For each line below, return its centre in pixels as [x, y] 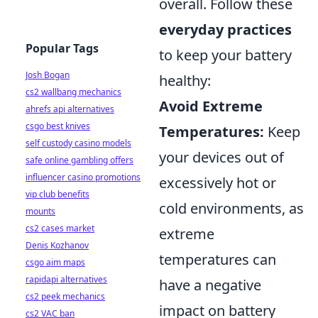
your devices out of [221, 157]
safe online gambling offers [79, 160]
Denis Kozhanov [57, 245]
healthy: [185, 80]
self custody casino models [78, 143]
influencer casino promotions [83, 177]
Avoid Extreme [211, 106]
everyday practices [225, 29]
